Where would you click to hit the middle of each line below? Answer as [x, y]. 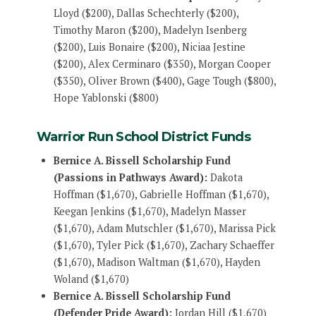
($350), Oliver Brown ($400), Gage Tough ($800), [164, 80]
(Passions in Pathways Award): [130, 178]
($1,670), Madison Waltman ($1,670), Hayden [157, 262]
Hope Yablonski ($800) [106, 97]
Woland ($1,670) [91, 279]
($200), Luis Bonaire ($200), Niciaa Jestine [149, 47]
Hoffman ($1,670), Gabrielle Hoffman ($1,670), [161, 195]
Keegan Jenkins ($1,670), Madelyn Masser [150, 212]
